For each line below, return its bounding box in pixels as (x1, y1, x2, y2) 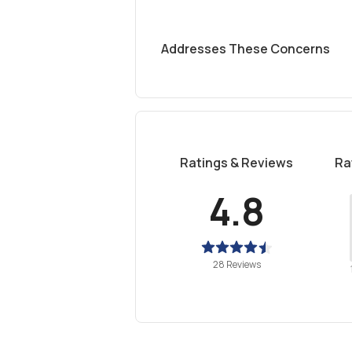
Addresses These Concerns (161, 40, 330, 57)
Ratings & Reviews (180, 154, 293, 171)
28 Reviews (212, 258, 261, 271)
